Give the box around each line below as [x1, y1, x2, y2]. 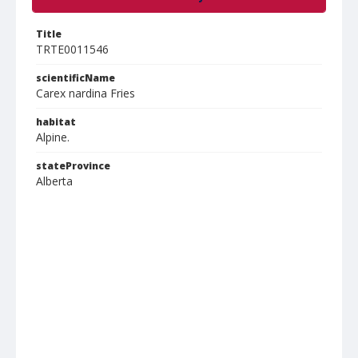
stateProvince [36, 159, 110, 173]
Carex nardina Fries [36, 86, 135, 101]
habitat [36, 115, 76, 129]
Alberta [36, 173, 73, 189]
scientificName [36, 71, 115, 85]
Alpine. [36, 129, 70, 145]
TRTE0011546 [36, 42, 109, 57]
